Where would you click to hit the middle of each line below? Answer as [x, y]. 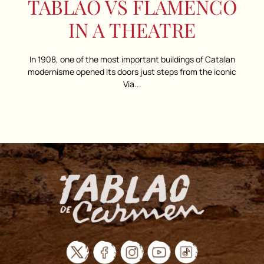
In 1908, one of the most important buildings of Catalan [132, 59]
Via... [132, 84]
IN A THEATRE [132, 29]
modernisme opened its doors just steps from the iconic [132, 71]
